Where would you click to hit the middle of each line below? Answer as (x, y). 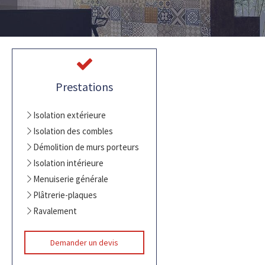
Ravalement (55, 211)
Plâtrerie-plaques (65, 195)
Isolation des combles (73, 131)
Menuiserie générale (71, 179)
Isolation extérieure (70, 115)
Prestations (84, 87)
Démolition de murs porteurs (86, 147)
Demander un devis (84, 243)
